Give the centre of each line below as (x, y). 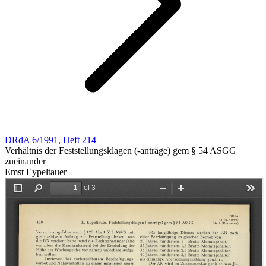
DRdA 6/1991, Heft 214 (50, 140)
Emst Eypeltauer (36, 172)
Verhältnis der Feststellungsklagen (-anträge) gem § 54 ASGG (121, 151)
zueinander (25, 161)
